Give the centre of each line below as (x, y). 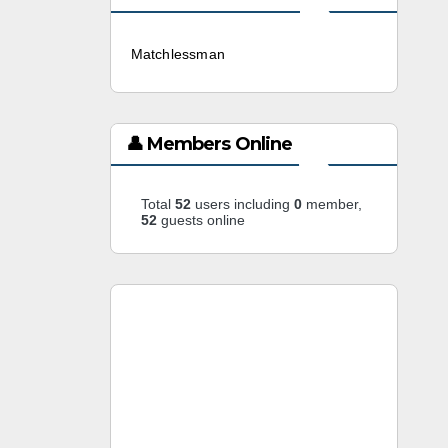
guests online (200, 220)
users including (242, 204)
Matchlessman (177, 54)
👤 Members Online (209, 144)
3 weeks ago (272, 55)
